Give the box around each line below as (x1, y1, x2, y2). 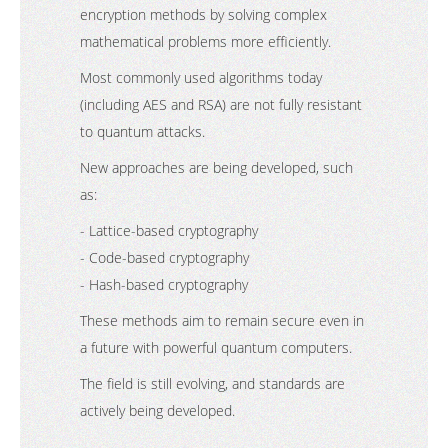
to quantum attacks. (80, 122, 205, 141)
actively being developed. (80, 401, 235, 420)
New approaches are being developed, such (80, 158, 353, 177)
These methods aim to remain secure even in (80, 311, 364, 330)
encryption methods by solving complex (80, 5, 327, 24)
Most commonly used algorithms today (80, 68, 322, 87)
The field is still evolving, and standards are (80, 374, 345, 393)
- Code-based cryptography (80, 248, 257, 267)
